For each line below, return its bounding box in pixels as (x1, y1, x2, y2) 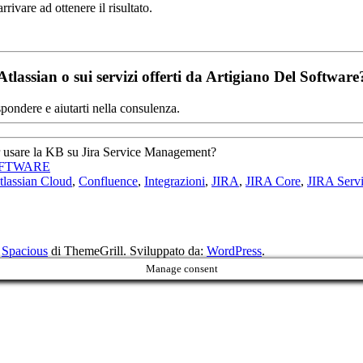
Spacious (2, 243, 48, 258)
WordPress (207, 243, 262, 258)
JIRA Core (246, 173, 301, 188)
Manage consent (145, 262, 218, 275)
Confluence (79, 173, 138, 188)
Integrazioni (144, 173, 205, 188)
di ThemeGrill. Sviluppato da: (48, 243, 207, 258)
